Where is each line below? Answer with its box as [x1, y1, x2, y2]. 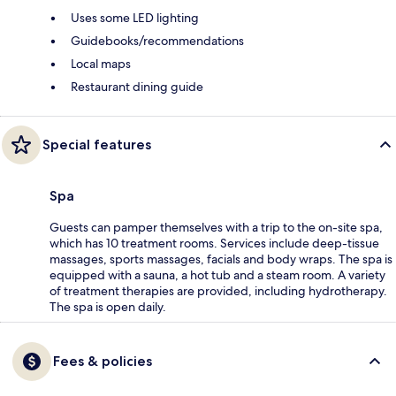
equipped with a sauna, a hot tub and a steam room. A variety [49, 267, 385, 284]
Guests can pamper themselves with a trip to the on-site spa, [49, 219, 383, 236]
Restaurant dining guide [71, 79, 203, 95]
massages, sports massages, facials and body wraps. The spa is [49, 251, 392, 268]
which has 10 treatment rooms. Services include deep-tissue [49, 235, 379, 252]
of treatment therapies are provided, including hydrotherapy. [49, 283, 387, 300]
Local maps [71, 56, 131, 72]
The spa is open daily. [49, 299, 166, 316]
